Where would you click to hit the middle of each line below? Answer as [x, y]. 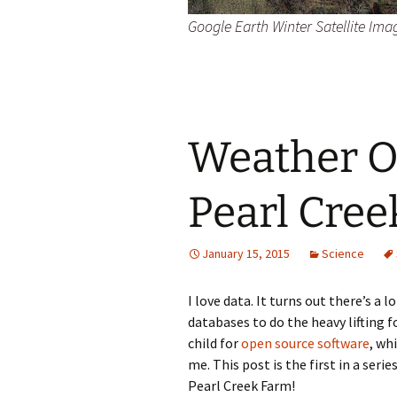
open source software [305, 343]
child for [214, 343]
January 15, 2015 [246, 253]
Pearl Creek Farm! [241, 385]
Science [343, 253]
